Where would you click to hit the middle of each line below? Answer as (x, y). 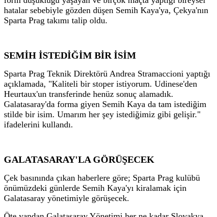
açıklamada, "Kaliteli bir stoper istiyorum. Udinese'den (101, 84)
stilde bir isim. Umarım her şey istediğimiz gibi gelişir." (102, 114)
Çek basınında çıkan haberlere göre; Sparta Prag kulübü (102, 178)
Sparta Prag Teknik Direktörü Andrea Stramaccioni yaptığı (107, 73)
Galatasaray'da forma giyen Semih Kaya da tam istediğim (105, 104)
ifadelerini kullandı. (39, 124)
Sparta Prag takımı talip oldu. (56, 20)
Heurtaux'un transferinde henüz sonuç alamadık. (89, 94)
